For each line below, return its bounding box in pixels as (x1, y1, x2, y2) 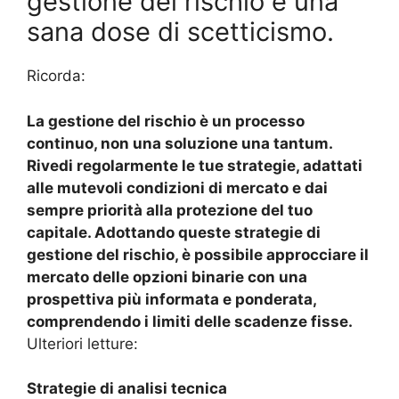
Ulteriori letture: (27, 334, 138, 353)
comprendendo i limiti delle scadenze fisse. (27, 312, 353, 330)
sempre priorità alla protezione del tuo (27, 200, 313, 219)
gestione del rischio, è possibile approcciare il (27, 245, 369, 264)
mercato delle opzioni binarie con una (27, 267, 307, 286)
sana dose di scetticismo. (27, 16, 334, 48)
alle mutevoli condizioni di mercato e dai (27, 178, 328, 197)
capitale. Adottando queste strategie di (27, 223, 321, 241)
